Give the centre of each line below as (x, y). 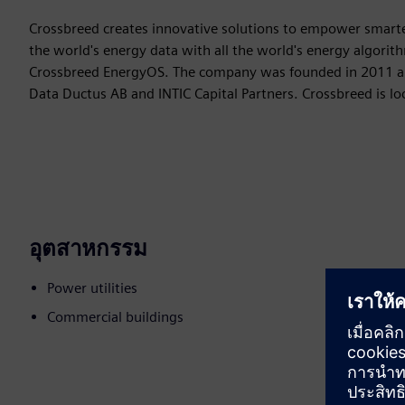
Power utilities (92, 288)
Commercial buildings (115, 317)
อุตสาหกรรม (88, 249)
